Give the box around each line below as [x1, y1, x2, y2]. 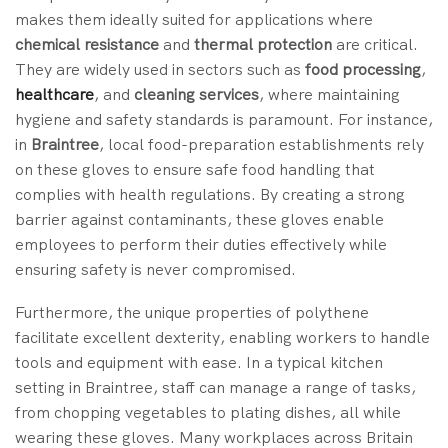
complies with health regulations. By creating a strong [15, 183, 405, 205]
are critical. [332, 33, 418, 55]
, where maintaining [259, 83, 400, 105]
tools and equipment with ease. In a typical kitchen [15, 352, 383, 374]
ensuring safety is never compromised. [15, 258, 296, 280]
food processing [305, 58, 421, 80]
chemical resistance [15, 33, 159, 55]
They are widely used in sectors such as [15, 58, 305, 80]
